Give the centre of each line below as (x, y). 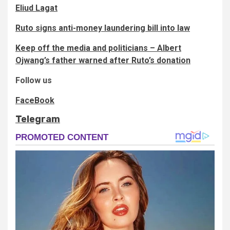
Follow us (34, 81)
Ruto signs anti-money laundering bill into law (103, 28)
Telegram (38, 119)
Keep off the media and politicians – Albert (98, 48)
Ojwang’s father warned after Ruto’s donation (103, 61)
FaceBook (35, 101)
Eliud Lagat (36, 8)
